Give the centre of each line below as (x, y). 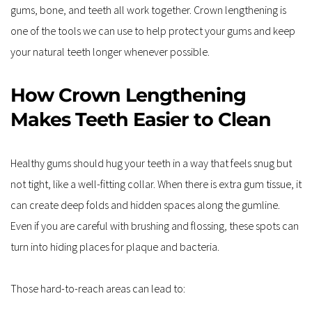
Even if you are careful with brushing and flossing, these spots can (155, 225)
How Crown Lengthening (128, 95)
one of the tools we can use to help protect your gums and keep (153, 30)
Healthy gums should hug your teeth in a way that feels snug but (151, 163)
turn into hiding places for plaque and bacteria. (115, 246)
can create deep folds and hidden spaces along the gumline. (145, 204)
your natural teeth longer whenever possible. (110, 51)
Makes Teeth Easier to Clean (141, 119)
